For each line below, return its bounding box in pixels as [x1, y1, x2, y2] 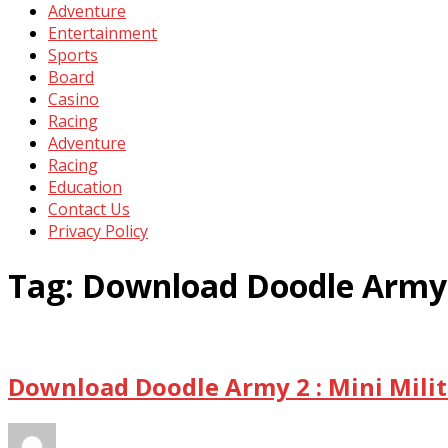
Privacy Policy [48, 220, 148, 243]
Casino [48, 88, 99, 111]
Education [48, 176, 122, 199]
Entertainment [48, 22, 157, 45]
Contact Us [48, 198, 130, 221]
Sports [48, 44, 98, 67]
